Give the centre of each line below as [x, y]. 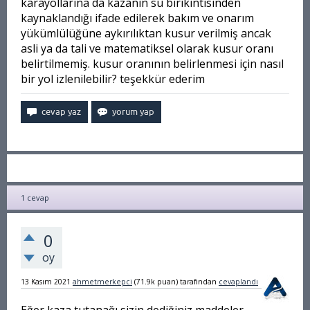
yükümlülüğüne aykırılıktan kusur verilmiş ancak [146, 33]
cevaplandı [238, 282]
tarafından [198, 282]
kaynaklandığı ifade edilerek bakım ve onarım [137, 18]
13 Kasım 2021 [46, 282]
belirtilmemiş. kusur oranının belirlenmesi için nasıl [152, 64]
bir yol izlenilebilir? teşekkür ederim [113, 79]
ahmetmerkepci [102, 282]
